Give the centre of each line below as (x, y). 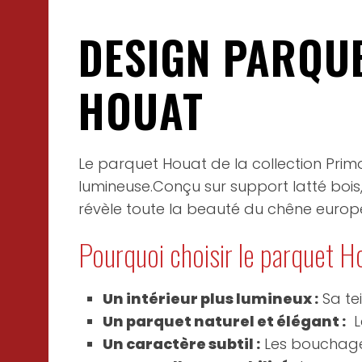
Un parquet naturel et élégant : (224, 321)
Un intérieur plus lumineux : (210, 299)
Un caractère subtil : (181, 344)
